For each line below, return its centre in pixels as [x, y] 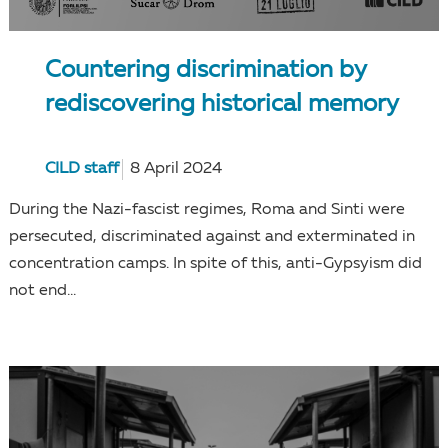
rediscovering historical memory [221, 105]
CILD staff [81, 169]
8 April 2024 [175, 169]
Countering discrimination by [205, 71]
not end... [42, 291]
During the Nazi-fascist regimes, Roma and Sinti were [206, 210]
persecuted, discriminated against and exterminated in [211, 237]
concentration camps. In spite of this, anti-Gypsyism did [215, 264]
